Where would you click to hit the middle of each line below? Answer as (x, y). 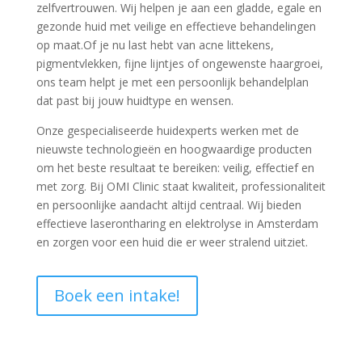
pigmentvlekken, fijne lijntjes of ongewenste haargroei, (179, 63)
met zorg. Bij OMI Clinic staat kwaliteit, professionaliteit (181, 186)
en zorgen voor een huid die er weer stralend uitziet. (172, 242)
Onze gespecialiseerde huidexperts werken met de (167, 130)
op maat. (59, 45)
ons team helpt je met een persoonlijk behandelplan (172, 82)
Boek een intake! (117, 295)
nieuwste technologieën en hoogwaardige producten (174, 149)
